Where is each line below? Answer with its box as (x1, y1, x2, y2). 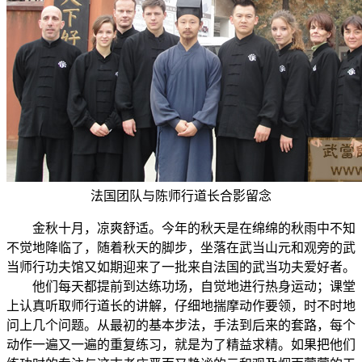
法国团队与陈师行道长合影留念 (90, 188, 271, 203)
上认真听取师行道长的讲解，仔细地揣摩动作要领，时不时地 (6, 298, 356, 313)
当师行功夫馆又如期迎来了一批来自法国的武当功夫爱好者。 (6, 259, 356, 274)
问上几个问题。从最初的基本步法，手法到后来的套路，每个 (6, 318, 356, 332)
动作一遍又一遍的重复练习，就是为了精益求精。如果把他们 (6, 337, 356, 351)
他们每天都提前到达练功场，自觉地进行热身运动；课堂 (6, 279, 356, 293)
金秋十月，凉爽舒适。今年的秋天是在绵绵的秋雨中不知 (6, 221, 356, 235)
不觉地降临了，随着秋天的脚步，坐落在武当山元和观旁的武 (6, 240, 356, 255)
